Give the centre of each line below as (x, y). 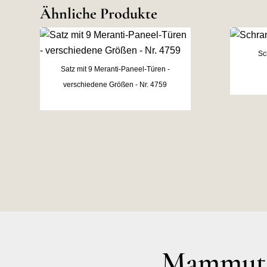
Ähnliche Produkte (99, 14)
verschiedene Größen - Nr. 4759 (115, 85)
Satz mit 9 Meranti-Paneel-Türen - (115, 69)
